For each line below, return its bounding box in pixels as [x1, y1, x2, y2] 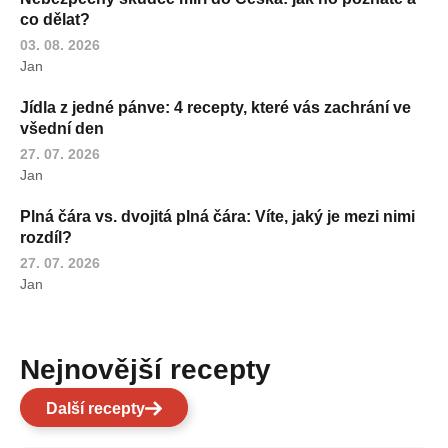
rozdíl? [20, 228, 72, 246]
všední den [20, 119, 104, 137]
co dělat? [20, 10, 90, 28]
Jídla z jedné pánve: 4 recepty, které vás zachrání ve [20, 98, 411, 116]
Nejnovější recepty [40, 353, 271, 385]
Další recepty [46, 399, 145, 417]
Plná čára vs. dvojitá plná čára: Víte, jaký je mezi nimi [20, 207, 415, 225]
